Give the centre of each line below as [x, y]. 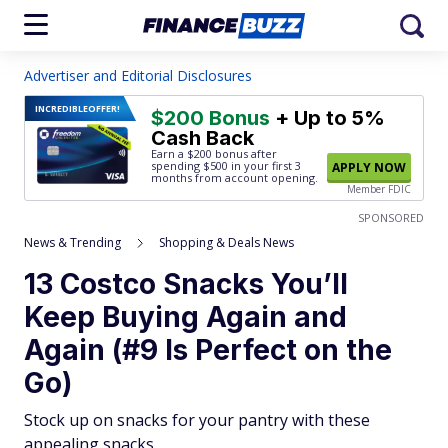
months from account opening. [234, 177]
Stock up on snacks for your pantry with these [197, 420]
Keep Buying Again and [185, 317]
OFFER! [104, 108]
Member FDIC [379, 189]
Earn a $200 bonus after [214, 153]
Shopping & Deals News [226, 242]
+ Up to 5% [327, 118]
